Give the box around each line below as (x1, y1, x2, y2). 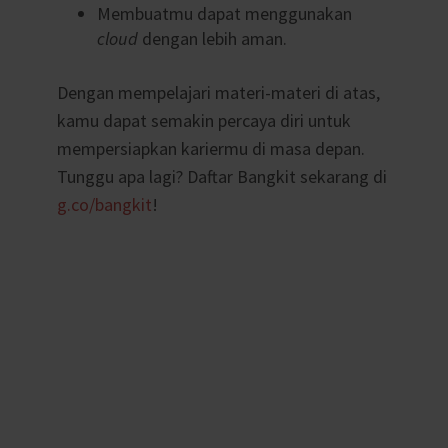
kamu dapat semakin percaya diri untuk (56, 109, 351, 133)
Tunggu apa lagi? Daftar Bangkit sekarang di (56, 165, 387, 189)
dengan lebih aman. (137, 26, 287, 50)
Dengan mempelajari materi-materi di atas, (56, 81, 380, 105)
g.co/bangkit (56, 193, 152, 217)
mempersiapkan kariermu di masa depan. (56, 137, 365, 161)
